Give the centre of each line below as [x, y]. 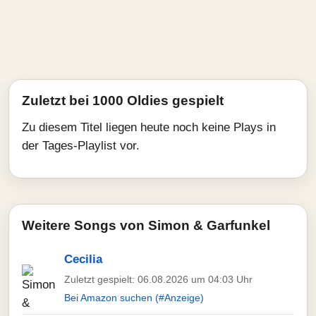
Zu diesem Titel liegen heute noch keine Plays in [149, 127]
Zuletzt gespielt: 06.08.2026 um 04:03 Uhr [158, 279]
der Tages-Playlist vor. [81, 146]
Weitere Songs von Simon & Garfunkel [146, 225]
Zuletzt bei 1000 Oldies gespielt [123, 101]
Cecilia [83, 259]
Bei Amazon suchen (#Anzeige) [134, 298]
